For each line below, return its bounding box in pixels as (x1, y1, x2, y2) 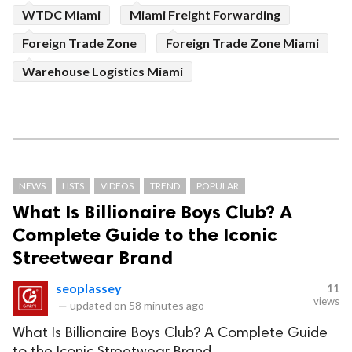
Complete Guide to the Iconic (13, 223, 277, 247)
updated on (68, 299, 129, 313)
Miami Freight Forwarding (130, 7, 280, 23)
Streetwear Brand (13, 246, 173, 269)
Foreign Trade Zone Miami (166, 35, 319, 51)
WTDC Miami (22, 7, 101, 23)
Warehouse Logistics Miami (22, 64, 183, 79)
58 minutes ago (129, 299, 204, 313)
